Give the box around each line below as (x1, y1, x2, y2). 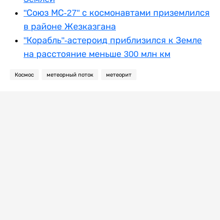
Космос (15, 72, 34, 78)
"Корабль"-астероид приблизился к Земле (24, 35, 202, 45)
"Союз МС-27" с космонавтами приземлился (24, 8, 210, 18)
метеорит (106, 72, 132, 78)
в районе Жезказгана (24, 22, 116, 31)
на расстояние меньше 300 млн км (24, 49, 170, 59)
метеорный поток (47, 72, 93, 78)
